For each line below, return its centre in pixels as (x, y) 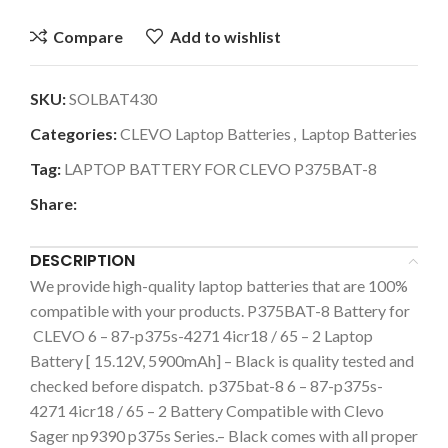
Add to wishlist (225, 36)
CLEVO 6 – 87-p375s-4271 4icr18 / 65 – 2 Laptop (201, 335)
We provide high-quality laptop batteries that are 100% (219, 285)
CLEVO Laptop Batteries (205, 133)
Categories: (73, 133)
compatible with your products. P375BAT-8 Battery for (220, 310)
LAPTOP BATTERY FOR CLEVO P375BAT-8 (220, 168)
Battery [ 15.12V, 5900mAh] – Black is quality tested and (222, 360)
